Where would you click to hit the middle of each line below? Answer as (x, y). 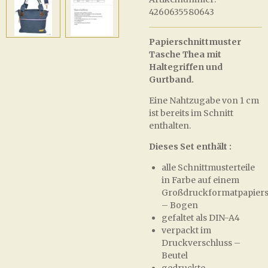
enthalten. (170, 126)
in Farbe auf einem (200, 180)
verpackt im (186, 230)
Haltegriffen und (186, 67)
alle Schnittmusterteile (208, 167)
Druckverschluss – (201, 243)
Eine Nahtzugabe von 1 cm (204, 100)
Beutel (175, 255)
